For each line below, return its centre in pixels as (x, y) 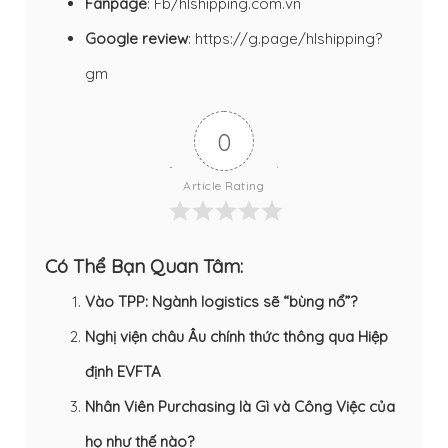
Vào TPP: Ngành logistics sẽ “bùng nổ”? (221, 301)
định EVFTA (123, 371)
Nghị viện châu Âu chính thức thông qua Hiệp (236, 336)
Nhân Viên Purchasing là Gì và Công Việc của (240, 406)
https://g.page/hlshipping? (288, 38)
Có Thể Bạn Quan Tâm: (144, 265)
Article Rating (224, 185)
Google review (136, 38)
